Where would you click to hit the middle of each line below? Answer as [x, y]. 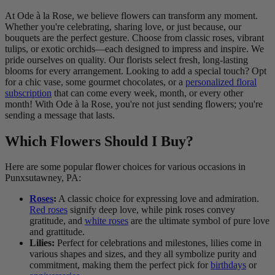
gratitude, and [57, 221]
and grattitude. [57, 232]
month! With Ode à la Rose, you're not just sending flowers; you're [134, 104]
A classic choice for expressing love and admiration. [158, 199]
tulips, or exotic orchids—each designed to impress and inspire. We [134, 48]
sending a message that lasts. [60, 115]
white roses [107, 221]
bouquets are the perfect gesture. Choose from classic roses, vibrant [134, 37]
